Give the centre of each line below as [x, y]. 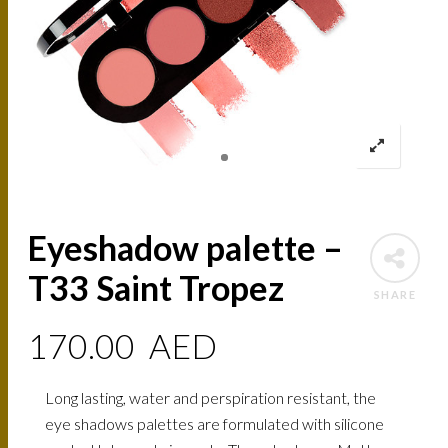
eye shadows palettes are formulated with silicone [214, 424]
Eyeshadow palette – [186, 248]
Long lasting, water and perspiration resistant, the [210, 398]
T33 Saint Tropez [156, 288]
